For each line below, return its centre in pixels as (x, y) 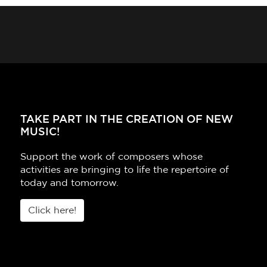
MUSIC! (40, 133)
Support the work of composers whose (111, 157)
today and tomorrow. (69, 183)
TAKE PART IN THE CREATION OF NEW (127, 120)
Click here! (52, 211)
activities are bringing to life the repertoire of (125, 170)
